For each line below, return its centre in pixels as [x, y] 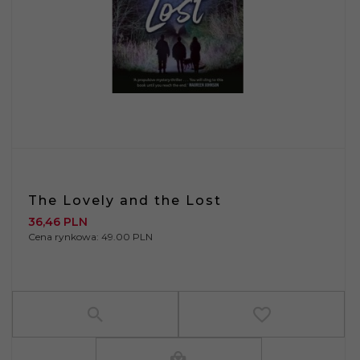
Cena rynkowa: [65, 236]
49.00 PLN [127, 236]
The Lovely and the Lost [125, 200]
